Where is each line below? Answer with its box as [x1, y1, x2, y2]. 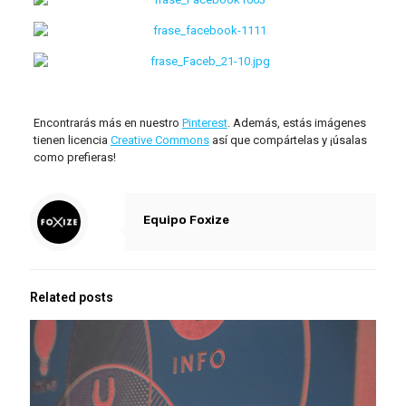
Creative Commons [110, 133, 209, 147]
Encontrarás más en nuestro [33, 116, 182, 130]
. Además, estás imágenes [227, 116, 366, 130]
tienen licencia [33, 133, 111, 147]
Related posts [30, 290, 113, 304]
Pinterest [181, 116, 227, 130]
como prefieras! [33, 150, 116, 164]
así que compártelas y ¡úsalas [208, 133, 367, 147]
